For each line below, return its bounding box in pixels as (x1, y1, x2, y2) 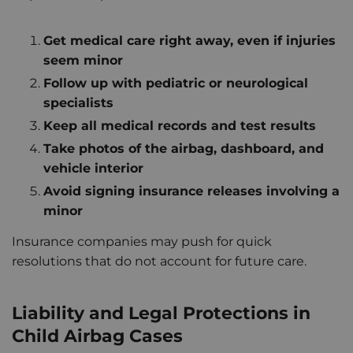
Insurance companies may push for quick (12, 234, 272, 250)
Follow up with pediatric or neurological (43, 76, 308, 91)
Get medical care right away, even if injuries (43, 33, 336, 49)
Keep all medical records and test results (43, 118, 316, 134)
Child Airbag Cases (12, 324, 183, 347)
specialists (43, 95, 113, 111)
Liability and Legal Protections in (12, 301, 310, 324)
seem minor (43, 53, 123, 69)
